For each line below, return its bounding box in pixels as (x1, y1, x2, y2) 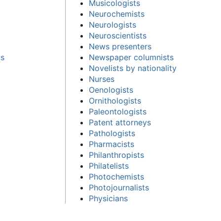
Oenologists (89, 84, 134, 95)
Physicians (89, 193, 128, 203)
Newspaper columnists (89, 52, 174, 62)
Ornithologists (89, 95, 142, 106)
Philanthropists (89, 149, 145, 160)
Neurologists (89, 19, 137, 30)
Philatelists (89, 160, 129, 171)
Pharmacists (89, 139, 135, 149)
